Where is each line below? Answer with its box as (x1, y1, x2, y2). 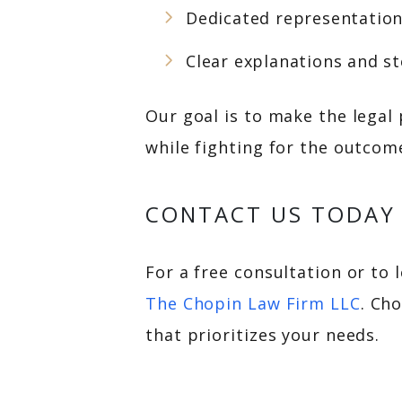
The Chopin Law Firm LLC (145, 293, 361, 314)
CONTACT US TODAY (145, 199, 396, 229)
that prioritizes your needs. (145, 324, 380, 345)
